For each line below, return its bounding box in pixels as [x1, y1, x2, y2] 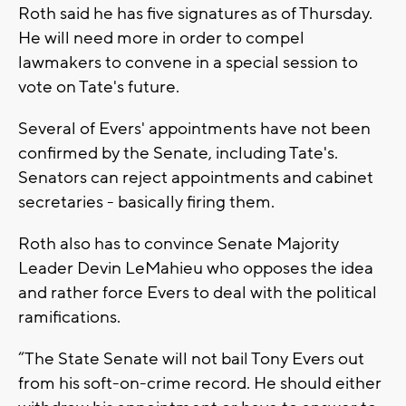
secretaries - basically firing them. [18, 190, 275, 213]
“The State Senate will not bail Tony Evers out [18, 347, 364, 370]
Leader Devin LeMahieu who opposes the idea [18, 256, 373, 279]
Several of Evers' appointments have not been [18, 117, 371, 140]
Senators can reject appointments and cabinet [18, 166, 373, 188]
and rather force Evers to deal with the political [18, 281, 377, 304]
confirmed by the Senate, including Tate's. [18, 141, 338, 164]
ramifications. [18, 305, 121, 328]
